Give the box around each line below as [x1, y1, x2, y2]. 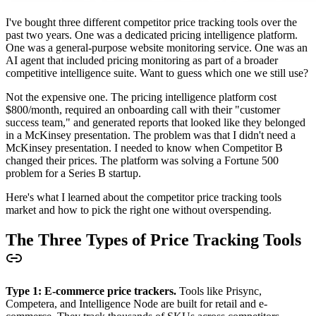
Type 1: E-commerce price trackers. [6, 284, 176, 297]
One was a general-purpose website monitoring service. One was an [6, 41, 308, 54]
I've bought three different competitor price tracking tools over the [6, 16, 297, 28]
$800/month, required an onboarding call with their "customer [6, 103, 280, 116]
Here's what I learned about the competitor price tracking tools [6, 190, 281, 203]
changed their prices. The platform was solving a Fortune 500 [6, 154, 279, 166]
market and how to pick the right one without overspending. [6, 203, 272, 216]
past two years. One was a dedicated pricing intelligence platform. [6, 28, 298, 41]
